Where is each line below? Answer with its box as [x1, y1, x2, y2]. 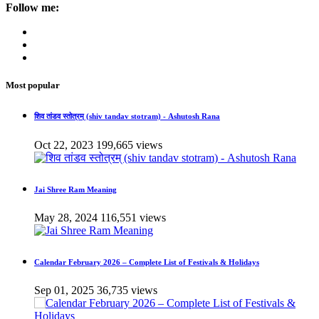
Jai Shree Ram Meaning [34, 185, 117, 194]
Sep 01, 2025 [34, 284, 94, 297]
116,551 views [100, 211, 166, 224]
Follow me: [6, 1, 59, 14]
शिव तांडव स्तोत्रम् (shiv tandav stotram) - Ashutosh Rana [34, 112, 220, 121]
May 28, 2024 [34, 211, 98, 224]
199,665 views [96, 139, 162, 152]
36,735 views [97, 284, 157, 297]
